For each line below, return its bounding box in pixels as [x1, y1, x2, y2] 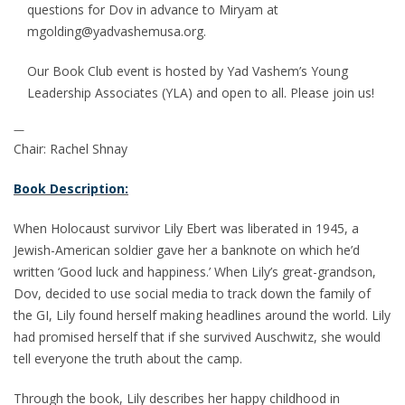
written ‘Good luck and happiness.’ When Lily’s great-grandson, [14, 263, 376, 280]
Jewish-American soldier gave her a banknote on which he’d [14, 241, 360, 259]
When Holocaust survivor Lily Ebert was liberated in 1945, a [14, 220, 359, 237]
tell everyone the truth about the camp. [14, 350, 242, 367]
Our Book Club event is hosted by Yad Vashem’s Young [27, 62, 348, 80]
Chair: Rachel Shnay [14, 140, 127, 157]
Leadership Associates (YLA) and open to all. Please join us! [27, 84, 374, 101]
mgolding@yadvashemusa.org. [27, 23, 206, 40]
